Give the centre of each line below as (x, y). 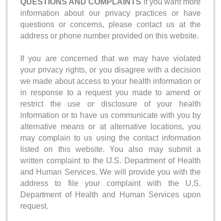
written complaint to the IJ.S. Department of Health (110, 160)
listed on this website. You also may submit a (110, 149)
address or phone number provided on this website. (110, 36)
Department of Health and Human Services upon (110, 194)
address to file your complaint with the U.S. (110, 183)
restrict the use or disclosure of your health (110, 104)
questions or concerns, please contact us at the (110, 24)
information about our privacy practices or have (110, 13)
